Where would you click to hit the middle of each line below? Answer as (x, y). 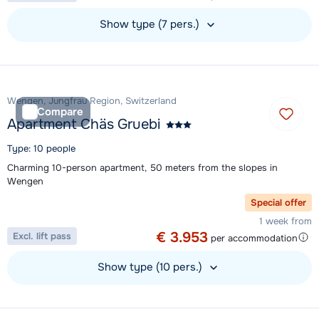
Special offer (278, 203)
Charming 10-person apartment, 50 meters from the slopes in (142, 168)
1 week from (286, 221)
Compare (60, 112)
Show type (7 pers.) (151, 25)
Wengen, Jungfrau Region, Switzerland (92, 101)
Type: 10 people (41, 149)
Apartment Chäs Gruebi (84, 125)
